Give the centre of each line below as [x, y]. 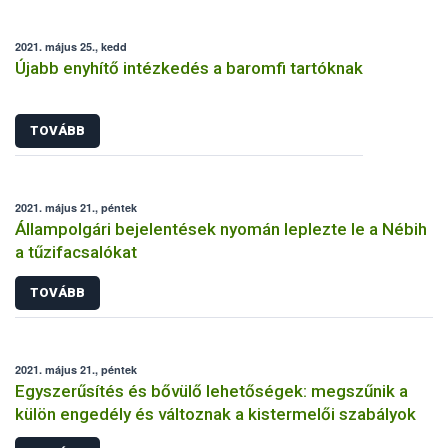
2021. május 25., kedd [71, 46]
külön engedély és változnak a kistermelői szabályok [215, 413]
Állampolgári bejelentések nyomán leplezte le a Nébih [221, 229]
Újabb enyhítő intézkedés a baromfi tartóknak [189, 67]
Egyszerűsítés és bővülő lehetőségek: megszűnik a [211, 390]
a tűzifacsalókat [76, 252]
